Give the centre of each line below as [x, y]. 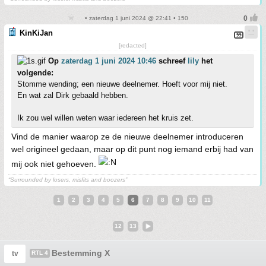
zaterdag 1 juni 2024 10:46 [109, 61]
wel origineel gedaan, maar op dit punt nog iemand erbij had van [132, 149]
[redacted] [133, 45]
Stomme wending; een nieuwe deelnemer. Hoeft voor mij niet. [122, 84]
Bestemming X [81, 253]
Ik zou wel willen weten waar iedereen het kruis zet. [105, 118]
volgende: [35, 73]
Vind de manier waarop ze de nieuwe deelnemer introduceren [127, 137]
